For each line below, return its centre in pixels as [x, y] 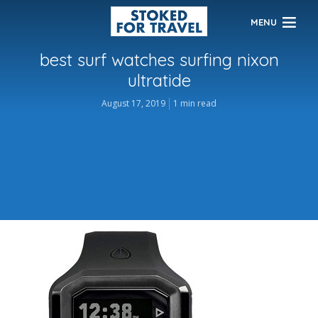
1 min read [195, 104]
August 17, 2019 [133, 104]
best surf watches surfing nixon [159, 60]
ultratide [159, 81]
